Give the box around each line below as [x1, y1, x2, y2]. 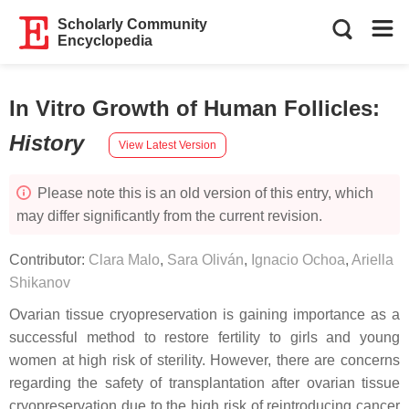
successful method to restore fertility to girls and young [9, 330, 400, 345]
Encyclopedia [58, 33, 153, 48]
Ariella [351, 252, 393, 267]
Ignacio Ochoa [251, 252, 345, 267]
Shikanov [9, 275, 70, 290]
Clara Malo [89, 252, 160, 267]
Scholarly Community [58, 16, 208, 32]
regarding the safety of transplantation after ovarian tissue [9, 375, 400, 391]
